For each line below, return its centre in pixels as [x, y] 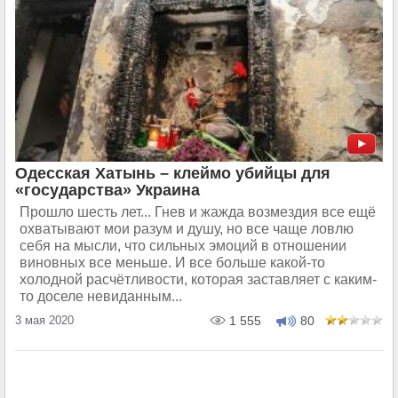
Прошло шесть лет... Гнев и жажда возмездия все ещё [198, 211]
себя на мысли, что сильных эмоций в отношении [183, 245]
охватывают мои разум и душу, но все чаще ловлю [187, 228]
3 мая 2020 [44, 320]
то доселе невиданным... [101, 296]
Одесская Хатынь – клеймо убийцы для [173, 173]
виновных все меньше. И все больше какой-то [172, 262]
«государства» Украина [107, 190]
